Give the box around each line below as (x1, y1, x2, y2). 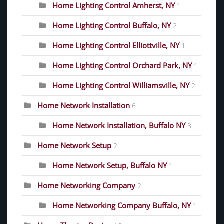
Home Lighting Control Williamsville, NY (52, 80, 189, 90)
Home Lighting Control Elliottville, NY (52, 40, 179, 50)
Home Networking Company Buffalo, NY (52, 200, 191, 210)
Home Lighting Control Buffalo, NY (52, 20, 171, 30)
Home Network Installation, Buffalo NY (52, 120, 185, 130)
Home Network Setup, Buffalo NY (52, 160, 167, 170)
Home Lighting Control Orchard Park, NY (52, 60, 192, 70)
